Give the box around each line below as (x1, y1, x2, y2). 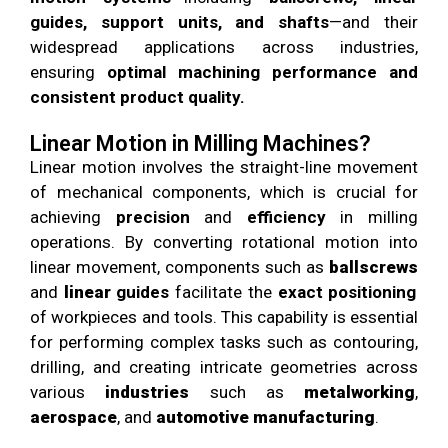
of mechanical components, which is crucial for (30, 182, 418, 203)
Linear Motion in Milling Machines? (30, 130, 371, 156)
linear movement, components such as (30, 257, 329, 278)
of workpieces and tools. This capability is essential (30, 307, 418, 328)
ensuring (30, 62, 107, 83)
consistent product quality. (30, 87, 245, 108)
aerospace (30, 407, 117, 428)
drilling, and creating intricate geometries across (30, 357, 418, 378)
